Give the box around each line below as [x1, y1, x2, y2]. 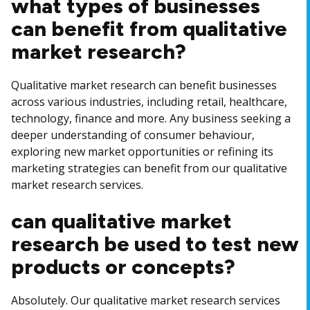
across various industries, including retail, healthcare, [11, 94, 287, 109]
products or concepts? [11, 254, 235, 280]
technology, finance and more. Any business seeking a [11, 111, 291, 126]
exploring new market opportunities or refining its [11, 144, 273, 159]
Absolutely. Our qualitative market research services [11, 293, 280, 308]
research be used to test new [11, 231, 299, 257]
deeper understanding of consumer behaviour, [11, 127, 255, 143]
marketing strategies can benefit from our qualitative [11, 161, 287, 176]
